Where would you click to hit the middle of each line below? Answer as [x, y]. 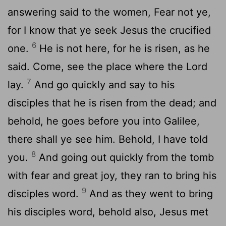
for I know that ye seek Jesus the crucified [109, 30]
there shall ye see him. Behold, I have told [108, 139]
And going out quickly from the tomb [125, 157]
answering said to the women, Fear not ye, [109, 12]
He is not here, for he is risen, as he [123, 48]
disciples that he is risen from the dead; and [112, 103]
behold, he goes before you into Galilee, [104, 121]
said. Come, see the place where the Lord [107, 66]
